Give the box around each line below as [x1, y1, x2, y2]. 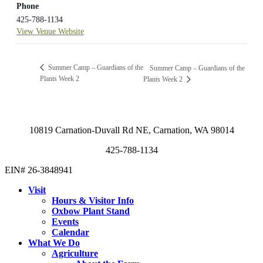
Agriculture [52, 248, 98, 259]
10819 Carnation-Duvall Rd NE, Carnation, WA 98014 [29, 125, 234, 136]
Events [52, 217, 79, 227]
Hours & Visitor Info [52, 195, 134, 206]
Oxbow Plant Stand [52, 206, 130, 217]
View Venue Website [16, 27, 84, 36]
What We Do [28, 238, 80, 248]
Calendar [52, 227, 89, 238]
